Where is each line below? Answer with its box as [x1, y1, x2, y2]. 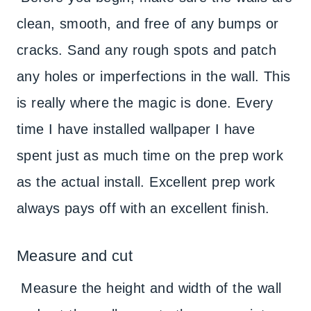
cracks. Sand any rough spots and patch [17, 42, 277, 58]
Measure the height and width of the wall [17, 280, 282, 296]
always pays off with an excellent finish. [17, 201, 270, 216]
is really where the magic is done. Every [17, 95, 273, 110]
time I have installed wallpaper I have [17, 121, 255, 137]
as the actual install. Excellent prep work [17, 174, 276, 190]
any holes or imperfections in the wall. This [17, 69, 291, 84]
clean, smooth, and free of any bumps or [17, 16, 279, 31]
